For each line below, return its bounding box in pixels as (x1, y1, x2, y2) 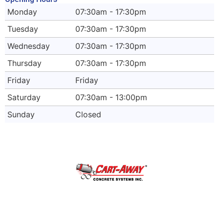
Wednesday (7, 41, 50, 51)
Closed (75, 109, 102, 120)
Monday (7, 7, 37, 17)
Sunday (7, 109, 35, 120)
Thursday (7, 58, 42, 68)
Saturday (7, 92, 41, 103)
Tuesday (7, 24, 38, 34)
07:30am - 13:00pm (75, 92, 148, 103)
